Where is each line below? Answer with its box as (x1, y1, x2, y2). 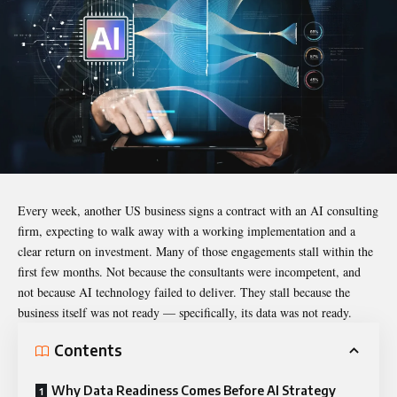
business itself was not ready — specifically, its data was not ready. (18, 303, 352, 321)
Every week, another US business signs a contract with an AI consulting (18, 201, 378, 219)
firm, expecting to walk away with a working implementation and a (18, 222, 355, 239)
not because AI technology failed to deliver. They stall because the (18, 283, 350, 300)
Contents (54, 340, 122, 361)
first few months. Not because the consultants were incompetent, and (18, 262, 361, 280)
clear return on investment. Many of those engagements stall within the (18, 242, 373, 260)
